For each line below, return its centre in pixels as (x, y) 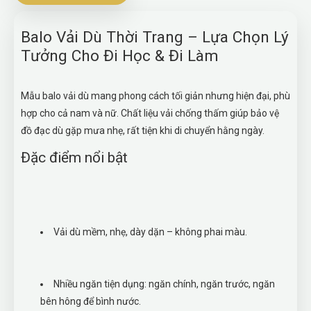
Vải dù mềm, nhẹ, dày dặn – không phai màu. (150, 232)
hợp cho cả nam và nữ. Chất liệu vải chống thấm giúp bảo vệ (150, 113)
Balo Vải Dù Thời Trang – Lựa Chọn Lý (155, 37)
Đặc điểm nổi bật (74, 158)
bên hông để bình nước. (91, 301)
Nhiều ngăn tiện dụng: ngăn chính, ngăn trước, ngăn (164, 284)
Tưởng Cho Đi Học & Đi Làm (120, 56)
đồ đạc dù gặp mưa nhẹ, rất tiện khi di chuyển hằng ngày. (143, 131)
